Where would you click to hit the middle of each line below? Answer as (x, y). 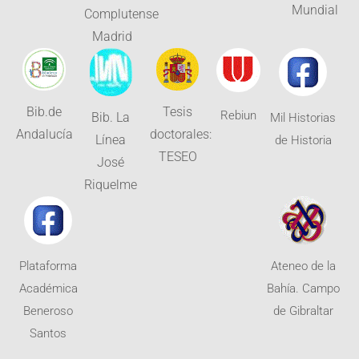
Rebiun (238, 116)
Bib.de (44, 112)
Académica (48, 288)
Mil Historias (303, 118)
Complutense (121, 14)
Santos (48, 333)
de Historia (303, 141)
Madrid (112, 37)
